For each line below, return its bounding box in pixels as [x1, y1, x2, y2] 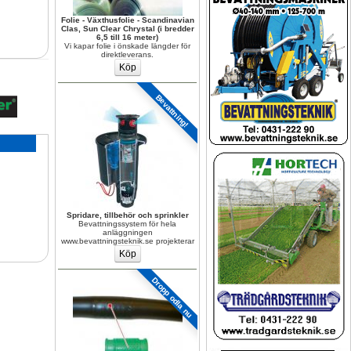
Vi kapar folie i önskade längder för [64, 42, 190, 50]
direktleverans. [101, 50, 154, 59]
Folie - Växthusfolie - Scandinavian [60, 16, 194, 24]
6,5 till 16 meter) [96, 33, 158, 42]
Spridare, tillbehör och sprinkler [66, 211, 189, 219]
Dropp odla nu [150, 275, 194, 320]
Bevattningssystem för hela [78, 219, 176, 228]
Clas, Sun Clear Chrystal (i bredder [60, 24, 194, 33]
